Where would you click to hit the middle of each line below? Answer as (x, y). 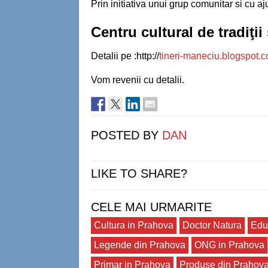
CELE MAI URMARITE (151, 207)
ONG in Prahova (229, 245)
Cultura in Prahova (134, 225)
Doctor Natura (212, 225)
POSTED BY (127, 135)
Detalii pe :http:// (125, 56)
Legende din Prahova (140, 245)
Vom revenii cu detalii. (138, 80)
